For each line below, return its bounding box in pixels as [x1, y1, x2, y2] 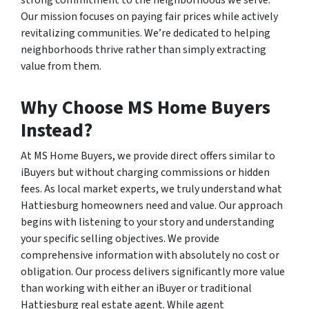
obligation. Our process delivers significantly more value [21, 264, 285, 280]
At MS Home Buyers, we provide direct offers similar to [21, 148, 275, 164]
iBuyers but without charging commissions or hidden [21, 165, 270, 181]
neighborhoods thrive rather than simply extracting [21, 42, 266, 58]
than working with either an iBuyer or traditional [21, 281, 252, 297]
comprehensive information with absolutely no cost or [21, 248, 279, 263]
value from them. [21, 59, 101, 74]
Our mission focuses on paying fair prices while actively [21, 9, 278, 25]
